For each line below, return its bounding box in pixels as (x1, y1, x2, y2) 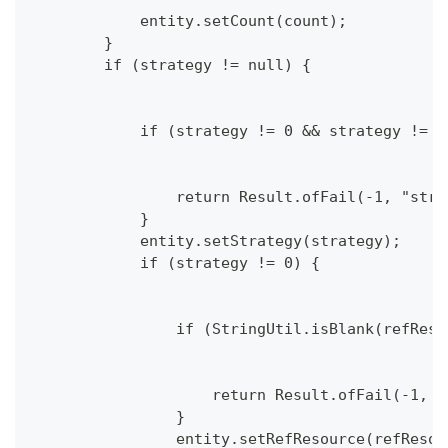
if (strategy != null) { (32, 56, 311, 75)
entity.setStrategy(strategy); (32, 232, 401, 251)
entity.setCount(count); (32, 12, 347, 31)
